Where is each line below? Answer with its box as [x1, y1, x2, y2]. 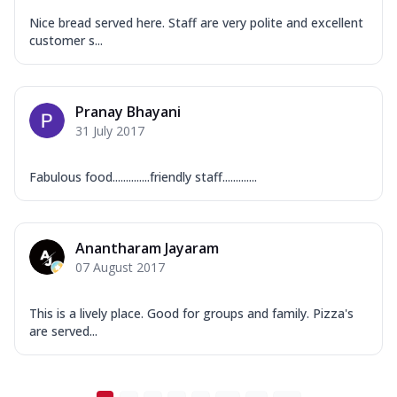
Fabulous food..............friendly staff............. [29, 167, 257, 185]
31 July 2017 [75, 121, 144, 139]
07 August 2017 [75, 258, 165, 276]
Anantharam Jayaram [75, 237, 219, 258]
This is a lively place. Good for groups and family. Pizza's [29, 304, 354, 322]
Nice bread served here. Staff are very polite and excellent [29, 13, 363, 31]
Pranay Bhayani [75, 101, 181, 121]
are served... [29, 322, 97, 339]
